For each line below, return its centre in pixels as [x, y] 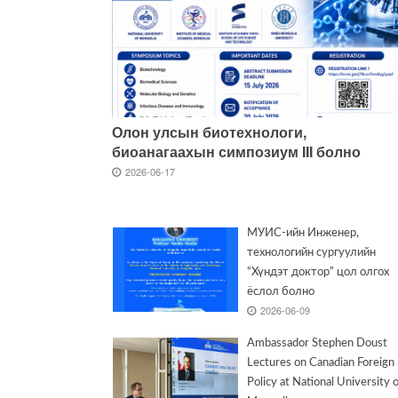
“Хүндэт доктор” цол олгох [318, 273]
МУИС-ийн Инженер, [303, 234]
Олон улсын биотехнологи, [209, 132]
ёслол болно [281, 292]
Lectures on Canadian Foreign [321, 363]
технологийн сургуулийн [312, 253]
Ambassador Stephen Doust [318, 344]
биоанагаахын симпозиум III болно [236, 152]
